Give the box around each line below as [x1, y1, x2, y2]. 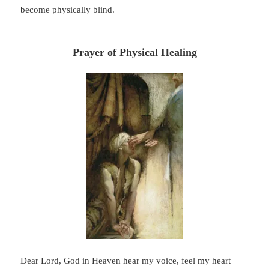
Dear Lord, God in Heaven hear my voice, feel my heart [20, 256, 231, 266]
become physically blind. [20, 4, 115, 14]
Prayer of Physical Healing [72, 46, 197, 58]
